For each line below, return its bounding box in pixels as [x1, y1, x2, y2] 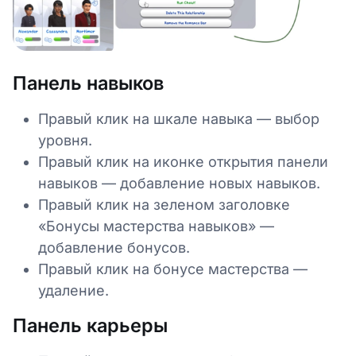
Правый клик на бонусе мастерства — [38, 261, 308, 278]
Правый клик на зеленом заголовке [38, 196, 290, 214]
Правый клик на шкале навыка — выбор [38, 110, 319, 128]
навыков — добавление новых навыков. [38, 175, 320, 192]
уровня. [38, 132, 92, 149]
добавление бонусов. [38, 239, 190, 257]
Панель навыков [13, 72, 164, 95]
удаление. [38, 282, 109, 300]
